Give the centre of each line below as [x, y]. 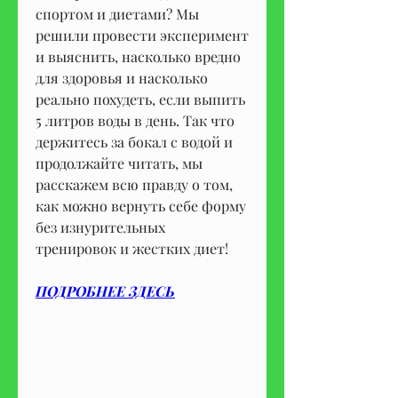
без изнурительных [100, 227]
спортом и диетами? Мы [117, 13]
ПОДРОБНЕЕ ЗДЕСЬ [105, 291]
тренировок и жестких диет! [132, 248]
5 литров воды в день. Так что [135, 120]
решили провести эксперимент [142, 35]
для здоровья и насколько [122, 77]
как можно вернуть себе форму [141, 205]
